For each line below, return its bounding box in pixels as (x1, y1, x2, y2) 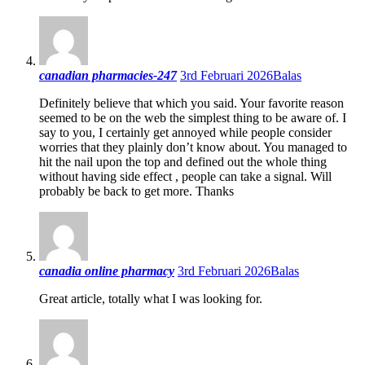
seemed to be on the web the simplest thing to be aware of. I (39, 110, 346, 125)
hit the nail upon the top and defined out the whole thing (39, 154, 327, 169)
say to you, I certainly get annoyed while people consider (39, 125, 332, 139)
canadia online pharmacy (39, 263, 174, 278)
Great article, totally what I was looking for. (39, 291, 262, 306)
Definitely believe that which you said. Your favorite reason (39, 95, 344, 110)
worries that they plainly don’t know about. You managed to (39, 139, 347, 154)
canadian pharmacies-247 (39, 68, 177, 82)
